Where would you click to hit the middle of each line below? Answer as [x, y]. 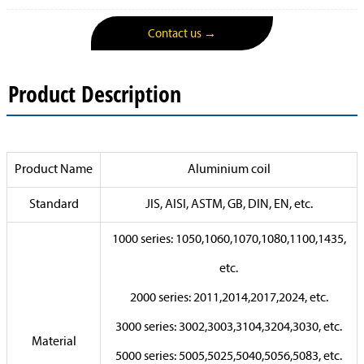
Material [54, 342]
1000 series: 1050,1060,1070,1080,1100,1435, [229, 240]
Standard [54, 205]
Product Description [97, 93]
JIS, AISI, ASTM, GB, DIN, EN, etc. [229, 205]
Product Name [54, 170]
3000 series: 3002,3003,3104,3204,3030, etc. [229, 327]
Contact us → [182, 34]
